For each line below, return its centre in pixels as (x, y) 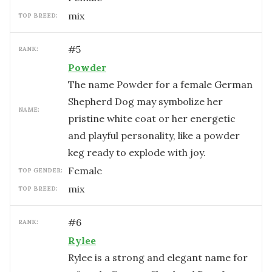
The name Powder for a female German (160, 84)
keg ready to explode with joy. (137, 152)
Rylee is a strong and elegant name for (158, 257)
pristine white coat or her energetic (152, 118)
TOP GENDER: (40, 170)
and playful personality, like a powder (154, 135)
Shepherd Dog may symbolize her (145, 101)
